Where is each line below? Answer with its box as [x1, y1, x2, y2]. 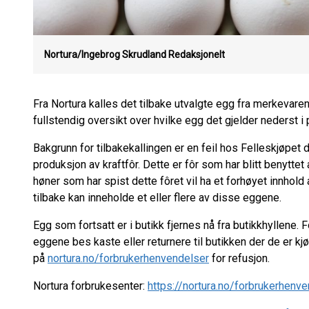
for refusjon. [209, 252, 270, 265]
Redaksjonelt [168, 49, 225, 60]
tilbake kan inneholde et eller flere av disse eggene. [33, 191, 281, 204]
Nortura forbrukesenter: [33, 279, 148, 292]
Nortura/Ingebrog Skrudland [44, 49, 166, 60]
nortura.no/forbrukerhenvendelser [48, 252, 209, 265]
